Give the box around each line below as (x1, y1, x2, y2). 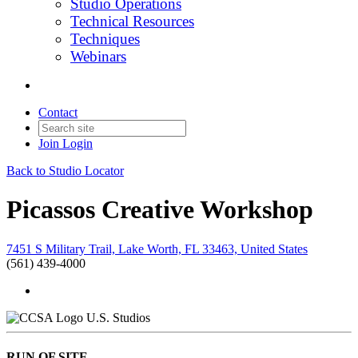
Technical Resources (70, 13, 194, 30)
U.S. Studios (86, 310, 150, 324)
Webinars (70, 48, 126, 65)
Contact (38, 105, 78, 119)
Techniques (70, 30, 140, 47)
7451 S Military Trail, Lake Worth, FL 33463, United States (6, 241, 308, 256)
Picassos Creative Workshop (6, 195, 313, 225)
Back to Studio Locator (6, 164, 124, 177)
